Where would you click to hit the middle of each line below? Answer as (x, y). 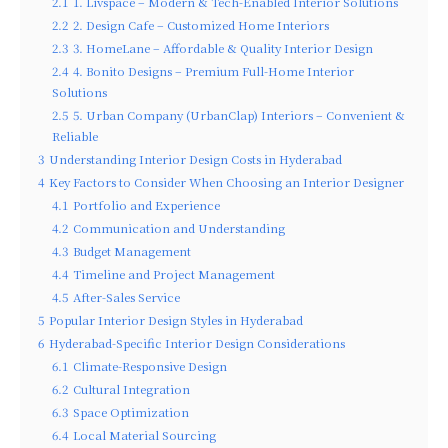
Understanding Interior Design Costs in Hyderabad (195, 159)
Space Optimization (131, 412)
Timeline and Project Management (174, 274)
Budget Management (132, 251)
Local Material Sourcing (144, 435)
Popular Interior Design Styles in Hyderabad (176, 320)
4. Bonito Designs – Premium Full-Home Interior (213, 71)
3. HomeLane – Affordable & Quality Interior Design (223, 48)
